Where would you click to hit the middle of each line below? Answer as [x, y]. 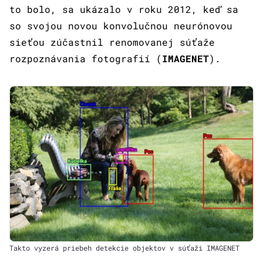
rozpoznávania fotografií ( [86, 59]
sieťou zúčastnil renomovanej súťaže [112, 42]
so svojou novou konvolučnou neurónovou [121, 26]
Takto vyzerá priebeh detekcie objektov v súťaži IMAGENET [124, 248]
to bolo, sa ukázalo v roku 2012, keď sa [124, 9]
